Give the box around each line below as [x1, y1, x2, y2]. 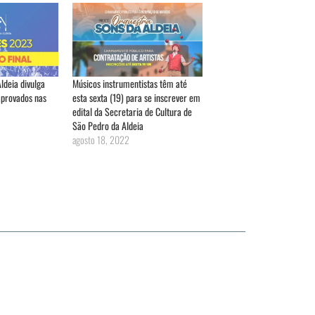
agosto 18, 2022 [72, 131, 130, 147]
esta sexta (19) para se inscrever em [72, 89, 201, 105]
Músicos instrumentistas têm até [72, 75, 188, 91]
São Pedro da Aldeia [72, 117, 144, 133]
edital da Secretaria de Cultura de [72, 103, 193, 119]
